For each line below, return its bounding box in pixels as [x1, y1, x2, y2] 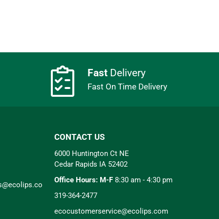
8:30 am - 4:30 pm [113, 175, 173, 184]
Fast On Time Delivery [88, 82, 168, 91]
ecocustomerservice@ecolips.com [54, 206, 168, 216]
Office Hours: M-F [54, 175, 113, 184]
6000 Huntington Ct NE [54, 149, 129, 158]
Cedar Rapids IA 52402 [54, 159, 128, 169]
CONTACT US [54, 131, 105, 142]
